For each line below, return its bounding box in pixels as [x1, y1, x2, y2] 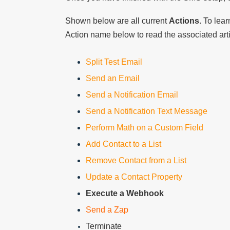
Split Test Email [86, 57, 142, 67]
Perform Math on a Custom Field [86, 123, 203, 132]
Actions [169, 16, 199, 26]
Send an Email [86, 74, 140, 83]
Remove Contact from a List [86, 156, 186, 165]
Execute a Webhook [86, 189, 164, 198]
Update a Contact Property [86, 172, 182, 182]
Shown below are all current [65, 16, 169, 26]
